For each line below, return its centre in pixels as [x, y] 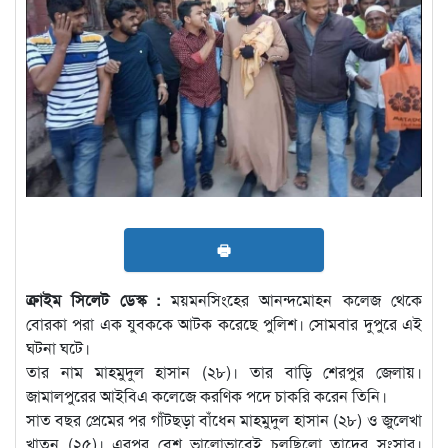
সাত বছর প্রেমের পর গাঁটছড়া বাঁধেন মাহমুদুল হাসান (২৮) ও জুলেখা [224, 419]
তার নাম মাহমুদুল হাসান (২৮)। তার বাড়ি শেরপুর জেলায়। [224, 371]
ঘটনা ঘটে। [58, 347]
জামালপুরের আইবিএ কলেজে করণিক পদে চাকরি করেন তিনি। [206, 395]
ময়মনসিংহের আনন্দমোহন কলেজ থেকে [291, 299]
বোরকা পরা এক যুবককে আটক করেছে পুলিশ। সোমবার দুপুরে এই [224, 323]
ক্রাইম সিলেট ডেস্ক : [93, 299]
